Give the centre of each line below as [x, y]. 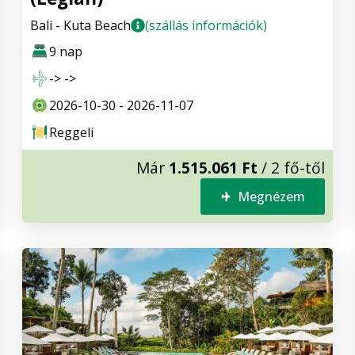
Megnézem [271, 197]
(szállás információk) [206, 26]
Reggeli [71, 133]
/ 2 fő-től [291, 168]
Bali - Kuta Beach [80, 26]
